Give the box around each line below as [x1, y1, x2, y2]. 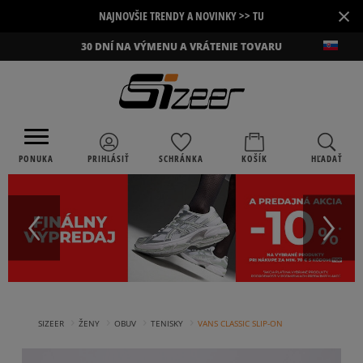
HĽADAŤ [310, 152, 343, 164]
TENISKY [151, 318, 183, 330]
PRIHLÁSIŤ [88, 152, 130, 164]
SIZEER [38, 318, 64, 330]
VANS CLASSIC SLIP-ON [198, 318, 283, 330]
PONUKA [19, 152, 54, 164]
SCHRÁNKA [159, 152, 204, 164]
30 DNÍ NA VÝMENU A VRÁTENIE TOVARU [81, 40, 282, 53]
